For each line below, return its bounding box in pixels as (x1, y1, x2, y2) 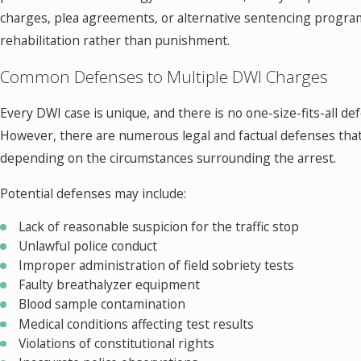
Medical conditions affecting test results (19, 314, 255, 333)
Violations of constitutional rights (19, 334, 215, 352)
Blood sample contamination (19, 295, 186, 313)
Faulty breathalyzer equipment (19, 276, 201, 294)
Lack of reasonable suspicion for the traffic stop (19, 218, 300, 236)
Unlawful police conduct (19, 237, 158, 255)
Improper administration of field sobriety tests (19, 256, 295, 275)
